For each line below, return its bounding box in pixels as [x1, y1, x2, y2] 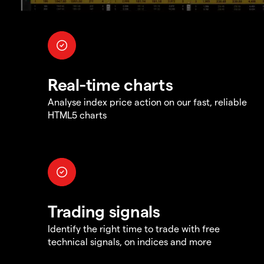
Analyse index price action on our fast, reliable [48, 96, 247, 108]
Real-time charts [48, 74, 173, 94]
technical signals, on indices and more [48, 236, 212, 247]
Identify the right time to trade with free [48, 223, 220, 235]
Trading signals [48, 201, 160, 221]
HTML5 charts [48, 109, 107, 121]
